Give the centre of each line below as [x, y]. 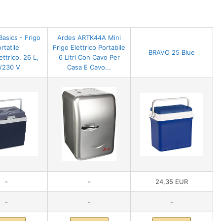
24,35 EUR [172, 181]
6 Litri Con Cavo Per [89, 57]
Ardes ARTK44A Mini [89, 37]
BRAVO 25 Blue [172, 52]
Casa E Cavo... [89, 67]
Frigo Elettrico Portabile [89, 47]
